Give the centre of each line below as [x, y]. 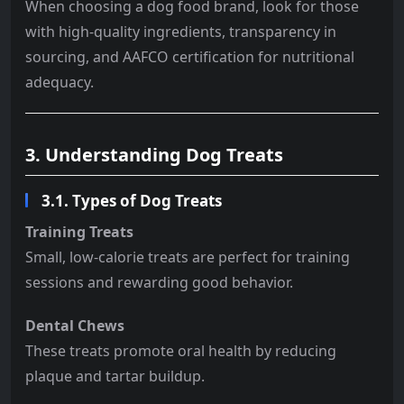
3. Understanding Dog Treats [154, 154]
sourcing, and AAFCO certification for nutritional [190, 56]
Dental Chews [75, 325]
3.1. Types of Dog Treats [132, 200]
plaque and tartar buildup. [115, 376]
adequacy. [60, 82]
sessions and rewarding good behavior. [159, 282]
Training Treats [79, 231]
